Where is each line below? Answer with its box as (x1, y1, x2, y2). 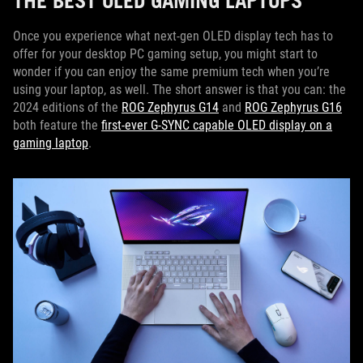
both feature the (13, 117, 101, 134)
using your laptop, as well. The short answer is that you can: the (13, 82, 346, 98)
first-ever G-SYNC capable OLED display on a (101, 117, 332, 134)
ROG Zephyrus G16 (245, 100, 342, 116)
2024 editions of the (13, 100, 122, 116)
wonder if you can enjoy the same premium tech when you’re (13, 64, 330, 80)
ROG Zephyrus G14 (122, 100, 219, 116)
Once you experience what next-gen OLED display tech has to (13, 28, 333, 45)
